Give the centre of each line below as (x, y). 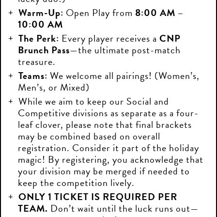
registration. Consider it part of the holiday (108, 148)
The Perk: (39, 38)
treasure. (37, 62)
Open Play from (99, 13)
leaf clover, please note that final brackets (105, 124)
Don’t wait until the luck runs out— (123, 208)
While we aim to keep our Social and (94, 101)
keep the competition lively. (76, 183)
